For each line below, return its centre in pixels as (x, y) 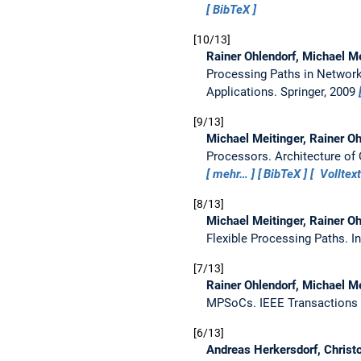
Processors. (241, 157)
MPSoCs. (233, 303)
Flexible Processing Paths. (279, 239)
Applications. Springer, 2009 (282, 92)
